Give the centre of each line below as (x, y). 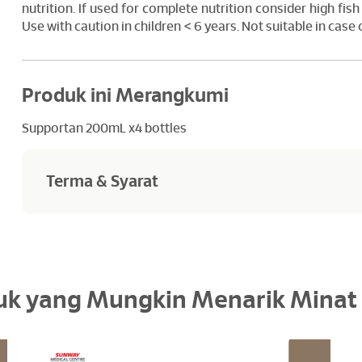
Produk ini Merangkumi (126, 96)
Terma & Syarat (103, 182)
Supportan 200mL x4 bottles (105, 128)
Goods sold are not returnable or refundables (178, 224)
